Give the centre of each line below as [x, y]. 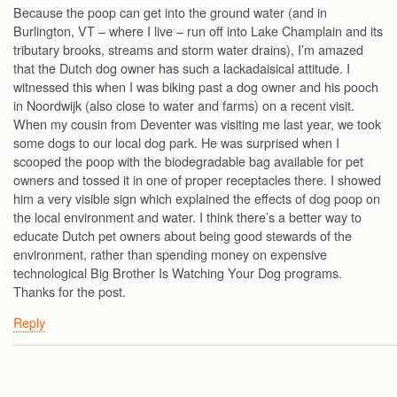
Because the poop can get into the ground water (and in [170, 12]
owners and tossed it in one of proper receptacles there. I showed [197, 179]
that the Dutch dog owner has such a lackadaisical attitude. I [182, 67]
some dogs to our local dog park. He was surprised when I [176, 142]
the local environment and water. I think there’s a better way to [187, 216]
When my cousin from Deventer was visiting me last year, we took [197, 123]
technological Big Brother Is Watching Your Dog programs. [178, 272]
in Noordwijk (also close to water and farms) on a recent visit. [184, 105]
